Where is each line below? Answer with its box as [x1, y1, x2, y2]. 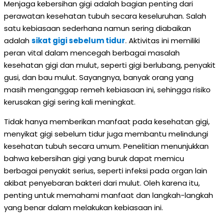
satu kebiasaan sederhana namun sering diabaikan [4, 23, 191, 33]
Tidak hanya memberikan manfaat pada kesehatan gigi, [4, 116, 210, 127]
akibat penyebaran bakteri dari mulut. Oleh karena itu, [4, 178, 200, 188]
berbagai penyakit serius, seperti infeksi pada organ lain [4, 165, 207, 176]
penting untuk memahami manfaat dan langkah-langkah [4, 190, 213, 200]
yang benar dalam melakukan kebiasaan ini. [4, 202, 163, 213]
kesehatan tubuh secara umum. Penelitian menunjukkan [4, 141, 209, 151]
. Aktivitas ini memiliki [125, 35, 200, 46]
